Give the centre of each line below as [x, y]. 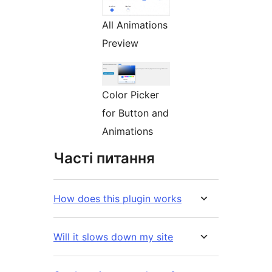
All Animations [135, 25]
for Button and [135, 113]
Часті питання [104, 158]
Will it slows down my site [113, 237]
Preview [120, 43]
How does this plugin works [117, 199]
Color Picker [131, 95]
